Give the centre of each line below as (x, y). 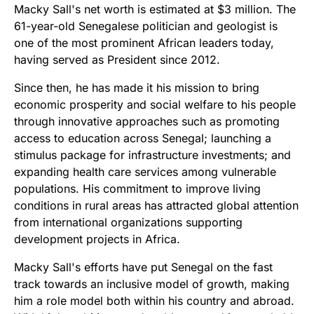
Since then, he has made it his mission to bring (137, 87)
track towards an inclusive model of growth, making (152, 284)
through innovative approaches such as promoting (147, 121)
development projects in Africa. (97, 239)
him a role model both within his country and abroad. (154, 300)
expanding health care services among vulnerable (145, 171)
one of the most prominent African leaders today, (144, 42)
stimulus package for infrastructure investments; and (152, 155)
